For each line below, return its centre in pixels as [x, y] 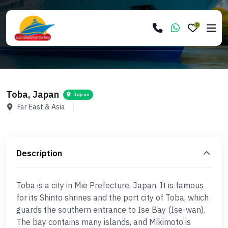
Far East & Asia [41, 107]
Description [39, 153]
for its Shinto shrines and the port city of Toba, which [112, 197]
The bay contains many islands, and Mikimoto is [104, 222]
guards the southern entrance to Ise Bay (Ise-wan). [111, 210]
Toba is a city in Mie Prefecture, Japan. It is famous [110, 185]
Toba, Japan [33, 94]
